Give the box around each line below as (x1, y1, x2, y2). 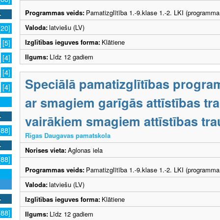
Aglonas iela (68, 145, 103, 155)
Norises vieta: (25, 145, 66, 155)
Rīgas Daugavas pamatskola (25, 130, 110, 140)
